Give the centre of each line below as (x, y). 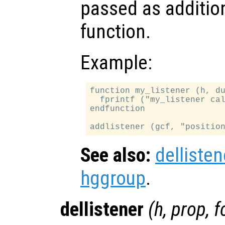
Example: (116, 63)
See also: (116, 155)
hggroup (113, 178)
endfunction (118, 109)
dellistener (102, 209)
